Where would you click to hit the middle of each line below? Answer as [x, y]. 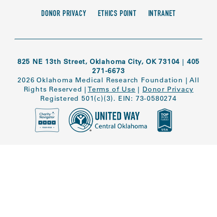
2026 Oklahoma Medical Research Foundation [100, 80]
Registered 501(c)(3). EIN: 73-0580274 [108, 98]
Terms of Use [112, 89]
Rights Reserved [53, 89]
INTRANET [162, 14]
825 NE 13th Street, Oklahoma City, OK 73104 [99, 61]
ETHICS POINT [117, 14]
